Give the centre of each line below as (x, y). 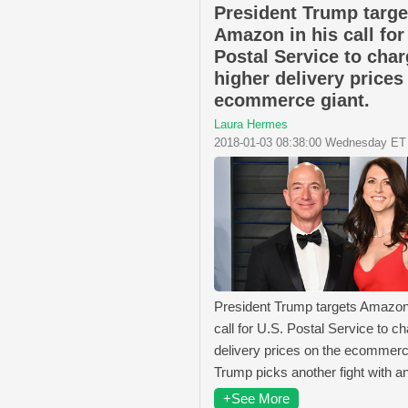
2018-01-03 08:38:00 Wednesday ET (310, 142)
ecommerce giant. (292, 100)
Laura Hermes (251, 124)
